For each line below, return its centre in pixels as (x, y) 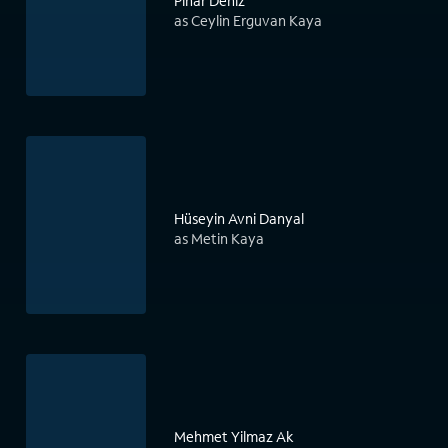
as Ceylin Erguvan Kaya (248, 21)
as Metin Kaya (219, 239)
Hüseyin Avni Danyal (239, 219)
